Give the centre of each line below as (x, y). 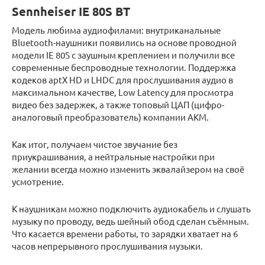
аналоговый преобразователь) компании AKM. (110, 117)
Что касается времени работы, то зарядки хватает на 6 (125, 233)
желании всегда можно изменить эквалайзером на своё (128, 169)
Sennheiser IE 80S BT (71, 12)
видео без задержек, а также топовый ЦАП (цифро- (118, 104)
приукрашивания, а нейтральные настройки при (113, 156)
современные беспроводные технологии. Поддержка (124, 67)
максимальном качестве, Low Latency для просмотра (123, 92)
